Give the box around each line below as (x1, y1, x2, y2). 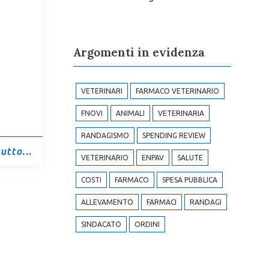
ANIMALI (115, 109, 145, 117)
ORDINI (134, 220, 160, 228)
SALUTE (177, 154, 203, 162)
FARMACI (146, 198, 177, 206)
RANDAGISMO (80, 131, 129, 139)
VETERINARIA (157, 109, 204, 117)
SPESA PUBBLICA (162, 176, 217, 184)
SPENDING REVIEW (142, 131, 205, 139)
